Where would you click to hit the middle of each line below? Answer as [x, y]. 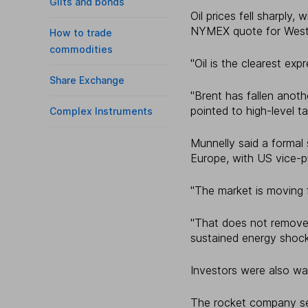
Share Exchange [87, 80]
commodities [81, 49]
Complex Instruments [101, 111]
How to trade [81, 33]
